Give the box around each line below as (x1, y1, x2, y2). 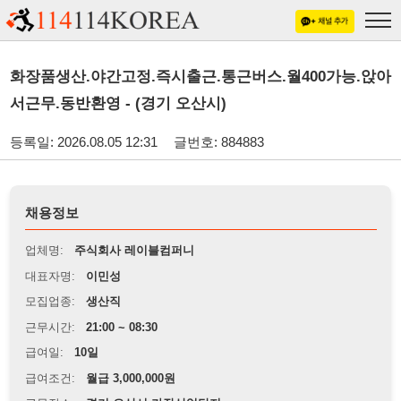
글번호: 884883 (158, 122, 241, 136)
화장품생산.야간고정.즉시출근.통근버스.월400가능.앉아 (9, 61, 356, 78)
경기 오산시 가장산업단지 (78, 360, 201, 373)
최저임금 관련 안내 (32, 382, 116, 395)
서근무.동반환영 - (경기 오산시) (9, 86, 206, 102)
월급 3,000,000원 (78, 337, 160, 350)
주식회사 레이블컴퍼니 (67, 221, 177, 235)
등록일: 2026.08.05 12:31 (9, 122, 143, 136)
